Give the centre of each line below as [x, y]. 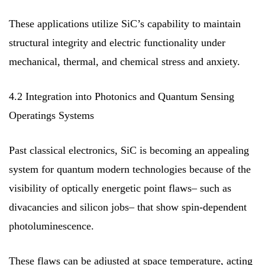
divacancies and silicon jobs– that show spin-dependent [128, 207]
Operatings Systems [51, 115]
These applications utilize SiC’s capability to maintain [125, 23]
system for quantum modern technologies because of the [130, 169]
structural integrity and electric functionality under [117, 42]
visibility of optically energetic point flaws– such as [120, 188]
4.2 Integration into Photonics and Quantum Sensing [122, 96]
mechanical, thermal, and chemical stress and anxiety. [125, 61]
